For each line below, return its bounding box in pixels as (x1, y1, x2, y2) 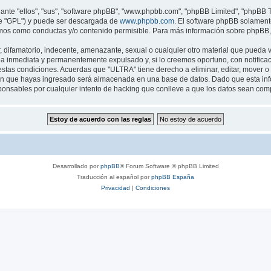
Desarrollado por (52, 163, 100, 169)
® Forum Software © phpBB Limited (119, 163, 219, 169)
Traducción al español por (77, 174, 151, 180)
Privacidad (101, 184, 130, 191)
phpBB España (151, 174, 194, 180)
